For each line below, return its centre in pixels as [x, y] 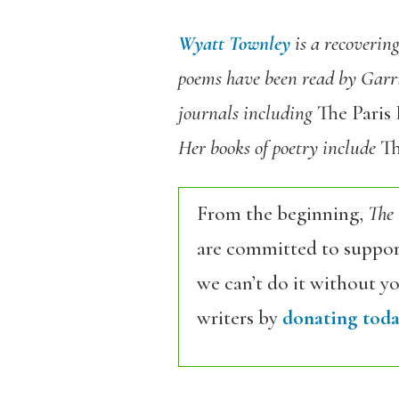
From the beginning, [282, 214]
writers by [239, 318]
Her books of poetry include [279, 148]
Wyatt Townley [234, 44]
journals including [247, 113]
